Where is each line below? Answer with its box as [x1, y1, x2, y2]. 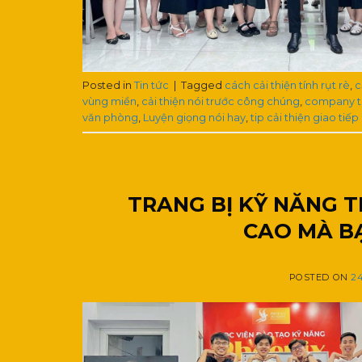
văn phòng [82, 111, 138, 124]
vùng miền [82, 95, 137, 107]
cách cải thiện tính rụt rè [225, 78, 350, 91]
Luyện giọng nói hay [143, 111, 246, 124]
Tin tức [134, 78, 169, 91]
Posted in [82, 78, 134, 91]
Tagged [181, 78, 225, 91]
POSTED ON [288, 271, 351, 284]
